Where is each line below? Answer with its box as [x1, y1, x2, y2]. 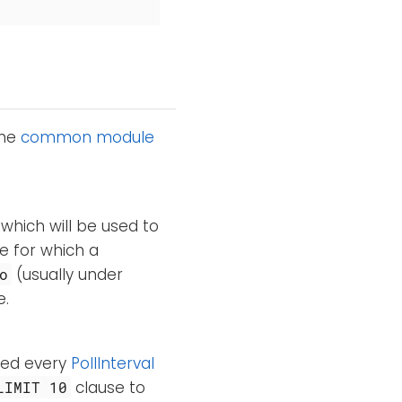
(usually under [12, 264, 124, 286]
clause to [71, 377, 146, 399]
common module [21, 127, 154, 149]
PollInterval [71, 353, 154, 375]
